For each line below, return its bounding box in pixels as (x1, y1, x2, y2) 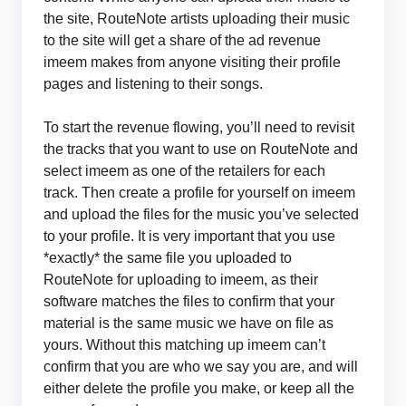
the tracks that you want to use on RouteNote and (43, 141, 358, 157)
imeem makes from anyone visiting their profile (43, 54, 341, 70)
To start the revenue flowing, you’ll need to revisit (43, 120, 354, 135)
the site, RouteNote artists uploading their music (43, 11, 350, 26)
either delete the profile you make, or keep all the (43, 381, 354, 396)
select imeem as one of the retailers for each (43, 163, 325, 179)
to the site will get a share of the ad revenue (43, 33, 321, 48)
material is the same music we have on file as (43, 315, 333, 331)
